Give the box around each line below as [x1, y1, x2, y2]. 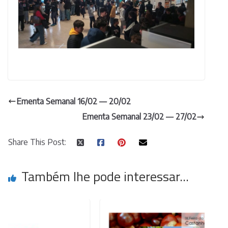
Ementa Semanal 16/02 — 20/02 [16, 96, 131, 106]
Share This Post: [8, 137, 66, 148]
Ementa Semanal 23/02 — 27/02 [82, 111, 196, 122]
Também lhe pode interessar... [21, 166, 189, 187]
